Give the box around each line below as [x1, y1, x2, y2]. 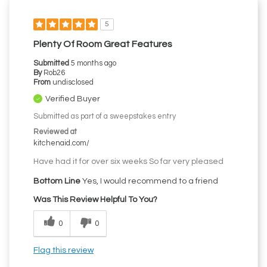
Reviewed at [33, 128, 77, 136]
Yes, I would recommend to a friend [80, 177, 218, 186]
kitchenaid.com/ [33, 139, 89, 148]
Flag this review [33, 246, 94, 255]
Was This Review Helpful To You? [33, 195, 157, 204]
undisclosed [52, 79, 94, 87]
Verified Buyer [45, 95, 100, 104]
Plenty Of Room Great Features [33, 39, 172, 49]
